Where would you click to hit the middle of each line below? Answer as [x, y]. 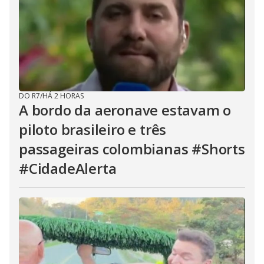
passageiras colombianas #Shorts [132, 149]
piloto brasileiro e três [93, 129]
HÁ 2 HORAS [63, 96]
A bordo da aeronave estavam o [125, 110]
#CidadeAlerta [68, 168]
